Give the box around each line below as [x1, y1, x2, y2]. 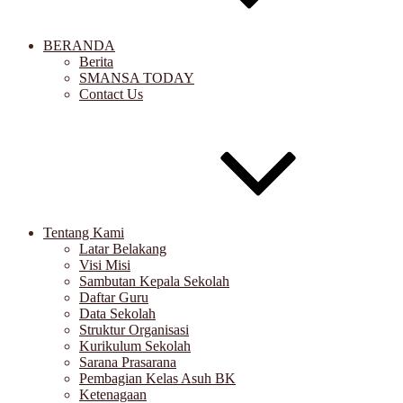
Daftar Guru [79, 290, 148, 305]
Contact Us [79, 86, 143, 102]
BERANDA [43, 38, 115, 53]
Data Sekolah [79, 306, 156, 321]
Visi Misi [79, 257, 130, 273]
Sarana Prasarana [79, 354, 176, 370]
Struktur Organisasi [79, 322, 189, 337]
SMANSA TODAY [79, 70, 194, 85]
